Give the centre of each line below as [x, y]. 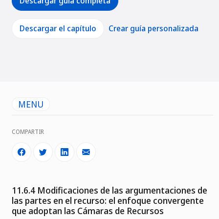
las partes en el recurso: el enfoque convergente [108, 201]
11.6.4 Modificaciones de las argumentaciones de [109, 190]
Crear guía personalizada [153, 29]
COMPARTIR [28, 132]
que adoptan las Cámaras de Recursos [88, 211]
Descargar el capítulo [58, 29]
